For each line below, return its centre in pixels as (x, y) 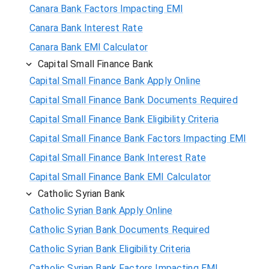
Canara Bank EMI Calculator (89, 47)
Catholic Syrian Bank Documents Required (119, 229)
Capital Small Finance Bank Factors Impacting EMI (138, 138)
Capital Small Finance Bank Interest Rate (118, 157)
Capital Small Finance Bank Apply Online (115, 80)
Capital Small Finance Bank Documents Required (134, 100)
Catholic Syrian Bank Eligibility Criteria (110, 249)
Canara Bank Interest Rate (86, 28)
